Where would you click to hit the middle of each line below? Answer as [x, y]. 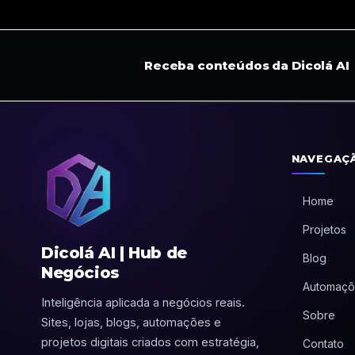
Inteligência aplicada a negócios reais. [143, 302]
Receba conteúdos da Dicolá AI [247, 65]
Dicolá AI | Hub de [114, 253]
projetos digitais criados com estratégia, [150, 342]
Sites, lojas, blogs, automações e [131, 322]
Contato [323, 344]
